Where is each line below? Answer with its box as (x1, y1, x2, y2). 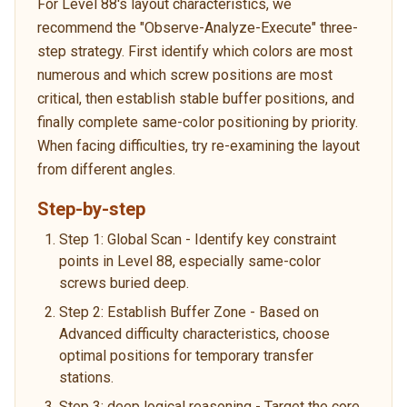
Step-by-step (37, 197, 145, 220)
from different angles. (37, 160, 175, 178)
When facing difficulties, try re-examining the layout (37, 136, 360, 154)
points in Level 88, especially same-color (59, 252, 321, 270)
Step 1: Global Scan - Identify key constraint (59, 230, 336, 248)
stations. (59, 368, 114, 386)
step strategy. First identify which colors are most (37, 42, 352, 60)
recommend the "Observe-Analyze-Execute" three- (37, 18, 358, 36)
